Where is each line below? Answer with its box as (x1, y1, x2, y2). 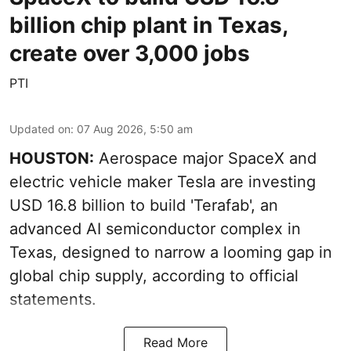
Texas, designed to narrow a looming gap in (9, 242, 332, 262)
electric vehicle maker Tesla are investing (9, 172, 316, 191)
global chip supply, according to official (9, 266, 299, 285)
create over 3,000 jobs (9, 39, 250, 67)
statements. (9, 289, 96, 309)
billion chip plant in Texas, (9, 11, 288, 38)
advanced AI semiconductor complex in (9, 219, 301, 238)
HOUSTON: (9, 148, 94, 168)
